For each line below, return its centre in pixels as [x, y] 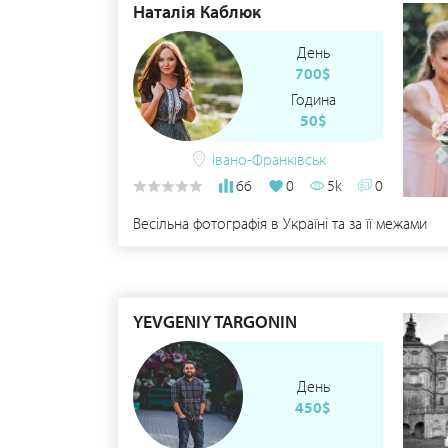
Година [313, 99]
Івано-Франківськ [268, 159]
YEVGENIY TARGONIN [215, 321]
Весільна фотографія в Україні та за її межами [280, 223]
